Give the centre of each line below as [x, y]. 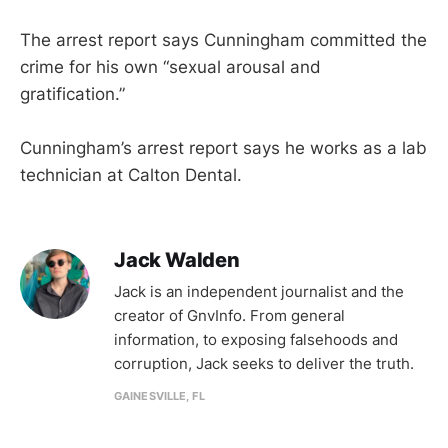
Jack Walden [177, 260]
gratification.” [72, 94]
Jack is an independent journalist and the [259, 292]
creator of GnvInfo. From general [229, 316]
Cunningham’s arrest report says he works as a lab [223, 148]
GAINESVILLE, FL [159, 396]
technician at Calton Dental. [131, 175]
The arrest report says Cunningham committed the [223, 40]
